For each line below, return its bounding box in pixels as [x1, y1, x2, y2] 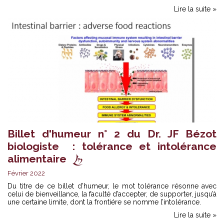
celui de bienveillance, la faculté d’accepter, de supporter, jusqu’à [7, 190, 216, 198]
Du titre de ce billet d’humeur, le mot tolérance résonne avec [7, 182, 216, 190]
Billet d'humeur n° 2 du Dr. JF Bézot [7, 127, 216, 140]
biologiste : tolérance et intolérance [7, 140, 216, 153]
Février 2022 [7, 169, 45, 177]
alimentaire [7, 152, 66, 165]
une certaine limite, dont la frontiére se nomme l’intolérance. [7, 198, 201, 206]
